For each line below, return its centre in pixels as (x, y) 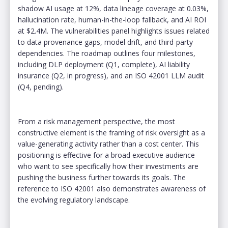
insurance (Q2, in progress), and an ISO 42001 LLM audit (111, 75)
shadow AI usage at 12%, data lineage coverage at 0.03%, (113, 8)
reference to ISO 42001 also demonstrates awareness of (112, 188)
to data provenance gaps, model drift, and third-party (105, 42)
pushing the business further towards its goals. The (102, 177)
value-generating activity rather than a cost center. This (108, 144)
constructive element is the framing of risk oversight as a (111, 132)
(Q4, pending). (41, 87)
